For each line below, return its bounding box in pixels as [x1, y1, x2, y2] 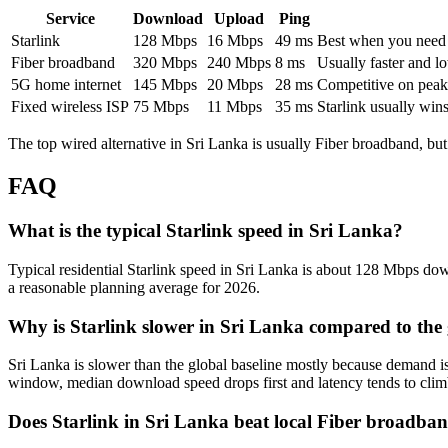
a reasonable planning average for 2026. [8, 278, 260, 296]
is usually [248, 135, 315, 153]
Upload [214, 10, 264, 28]
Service [45, 10, 95, 28]
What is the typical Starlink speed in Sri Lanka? [8, 220, 403, 242]
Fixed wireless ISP [11, 98, 129, 116]
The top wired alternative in [8, 135, 186, 153]
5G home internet [11, 76, 121, 94]
